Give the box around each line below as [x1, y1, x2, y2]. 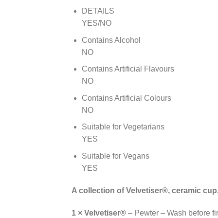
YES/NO [81, 19, 111, 28]
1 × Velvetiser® [72, 208, 126, 217]
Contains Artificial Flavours [81, 65, 174, 73]
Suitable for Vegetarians [81, 123, 164, 131]
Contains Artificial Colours [81, 93, 171, 102]
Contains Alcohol [81, 36, 141, 44]
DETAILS [81, 7, 114, 16]
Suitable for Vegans [81, 152, 149, 160]
